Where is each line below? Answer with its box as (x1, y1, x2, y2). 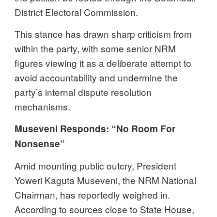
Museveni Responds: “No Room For (15, 122, 175, 136)
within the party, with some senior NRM (15, 42, 176, 55)
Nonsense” (15, 137, 65, 151)
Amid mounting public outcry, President (15, 159, 176, 172)
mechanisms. (15, 100, 70, 113)
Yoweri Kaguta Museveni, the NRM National (15, 173, 196, 187)
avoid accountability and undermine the (15, 71, 178, 84)
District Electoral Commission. (15, 5, 138, 19)
